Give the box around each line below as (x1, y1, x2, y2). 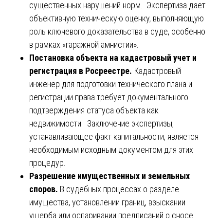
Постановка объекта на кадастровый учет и (29, 52, 197, 63)
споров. (29, 183, 60, 194)
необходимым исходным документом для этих (29, 144, 193, 155)
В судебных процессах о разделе (60, 183, 179, 194)
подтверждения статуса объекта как (29, 105, 159, 115)
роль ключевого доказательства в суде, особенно (29, 26, 205, 36)
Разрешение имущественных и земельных (29, 170, 190, 181)
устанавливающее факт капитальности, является (29, 131, 199, 142)
